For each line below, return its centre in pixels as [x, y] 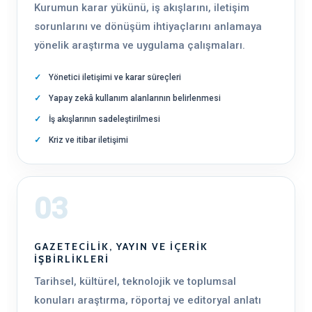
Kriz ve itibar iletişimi [88, 140]
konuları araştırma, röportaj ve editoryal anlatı [148, 300]
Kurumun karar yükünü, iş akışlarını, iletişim [142, 8]
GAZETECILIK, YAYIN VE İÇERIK [121, 247]
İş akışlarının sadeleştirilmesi [104, 119]
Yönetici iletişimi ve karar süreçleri [115, 77]
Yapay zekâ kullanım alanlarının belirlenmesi [135, 98]
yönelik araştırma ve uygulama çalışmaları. [140, 45]
